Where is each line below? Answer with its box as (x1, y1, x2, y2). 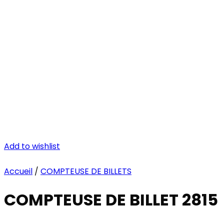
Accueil (4, 165, 32, 177)
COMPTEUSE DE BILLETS (40, 165, 131, 177)
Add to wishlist (4, 140, 60, 152)
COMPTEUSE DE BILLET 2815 (4, 188, 218, 211)
